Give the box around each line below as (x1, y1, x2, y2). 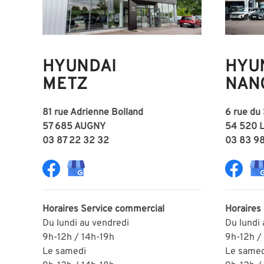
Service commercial (81, 203, 164, 215)
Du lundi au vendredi (42, 217, 129, 229)
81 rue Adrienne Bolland (42, 106, 143, 118)
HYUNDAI (42, 56, 117, 78)
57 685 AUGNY (42, 120, 105, 133)
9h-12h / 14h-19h (42, 231, 114, 243)
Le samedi (42, 245, 86, 258)
